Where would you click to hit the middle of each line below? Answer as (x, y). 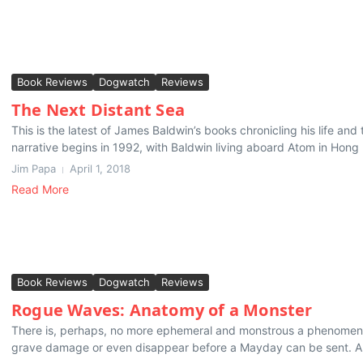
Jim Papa (34, 169)
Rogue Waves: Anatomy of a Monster (162, 310)
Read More (40, 190)
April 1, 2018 (100, 169)
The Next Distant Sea (98, 110)
